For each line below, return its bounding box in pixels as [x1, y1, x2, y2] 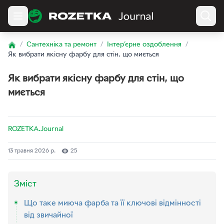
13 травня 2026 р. [8, 148, 55, 154]
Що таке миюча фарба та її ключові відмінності [24, 199, 201, 207]
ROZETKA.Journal [8, 126, 63, 132]
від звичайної [24, 211, 73, 219]
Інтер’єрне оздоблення [107, 41, 181, 48]
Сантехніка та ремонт [26, 41, 96, 48]
